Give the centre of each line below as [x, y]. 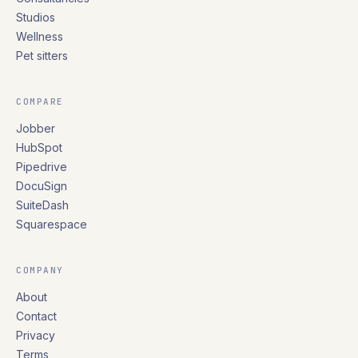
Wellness [40, 36]
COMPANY [40, 270]
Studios [36, 17]
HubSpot [39, 147]
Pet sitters [42, 56]
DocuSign [42, 186]
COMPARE [40, 101]
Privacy [36, 335]
